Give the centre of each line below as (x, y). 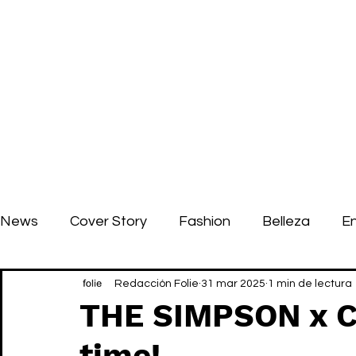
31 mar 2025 (233, 283)
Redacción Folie (157, 283)
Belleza (286, 221)
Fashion (205, 221)
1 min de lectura (310, 283)
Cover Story (108, 221)
